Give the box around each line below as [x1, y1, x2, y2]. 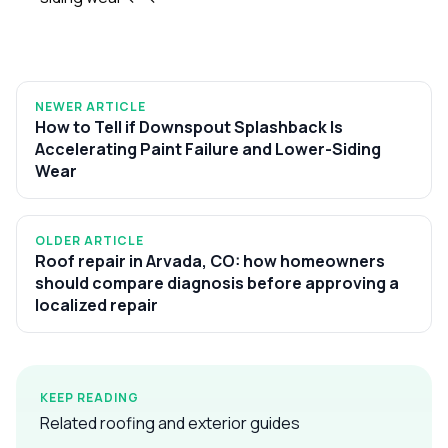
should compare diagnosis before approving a [35, 271, 399, 294]
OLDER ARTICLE [35, 231, 144, 249]
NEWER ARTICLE [35, 97, 146, 115]
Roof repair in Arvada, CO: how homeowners [35, 249, 385, 272]
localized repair [35, 293, 158, 316]
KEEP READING [40, 388, 139, 406]
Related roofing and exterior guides [40, 411, 300, 434]
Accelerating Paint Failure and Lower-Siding [35, 137, 381, 160]
